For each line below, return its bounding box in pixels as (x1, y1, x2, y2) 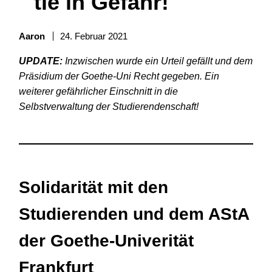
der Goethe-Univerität (19, 231, 194, 250)
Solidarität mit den (19, 177, 168, 197)
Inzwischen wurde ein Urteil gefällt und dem (63, 55, 253, 66)
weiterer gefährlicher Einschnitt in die (19, 86, 178, 97)
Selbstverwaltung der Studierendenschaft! (19, 101, 199, 112)
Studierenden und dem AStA (19, 204, 249, 223)
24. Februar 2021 (60, 30, 127, 41)
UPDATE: (19, 55, 63, 66)
